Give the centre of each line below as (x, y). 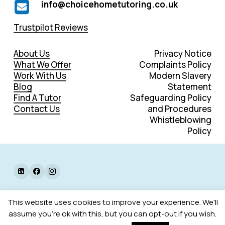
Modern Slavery (181, 76)
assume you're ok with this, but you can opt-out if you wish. (113, 214)
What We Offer (42, 65)
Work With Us (40, 76)
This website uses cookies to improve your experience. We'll (113, 202)
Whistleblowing (181, 120)
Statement (190, 87)
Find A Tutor (37, 98)
